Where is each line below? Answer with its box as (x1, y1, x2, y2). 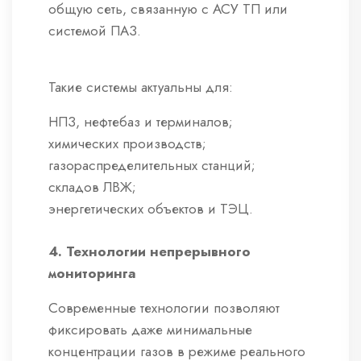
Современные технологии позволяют (48, 298, 280, 318)
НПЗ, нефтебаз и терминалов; (48, 112, 233, 132)
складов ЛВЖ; (48, 177, 136, 197)
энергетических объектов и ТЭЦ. (48, 199, 253, 219)
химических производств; (48, 134, 206, 154)
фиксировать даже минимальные (48, 320, 252, 340)
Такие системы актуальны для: (48, 77, 233, 98)
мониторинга (48, 263, 136, 284)
